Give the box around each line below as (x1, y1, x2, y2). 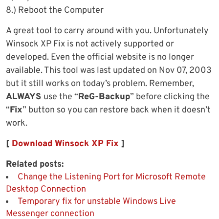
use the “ (44, 91, 78, 103)
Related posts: (6, 159, 64, 171)
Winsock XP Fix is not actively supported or (6, 39, 174, 50)
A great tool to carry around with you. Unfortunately (6, 25, 209, 37)
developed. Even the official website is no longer (6, 52, 194, 64)
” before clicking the (130, 91, 210, 103)
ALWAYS (6, 91, 44, 103)
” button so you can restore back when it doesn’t (22, 105, 211, 116)
